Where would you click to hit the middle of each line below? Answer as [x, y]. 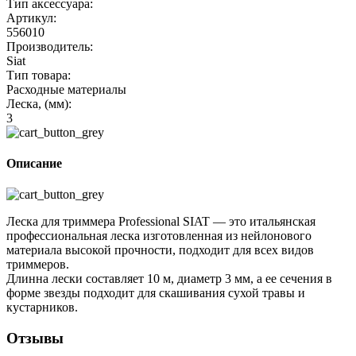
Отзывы [35, 339]
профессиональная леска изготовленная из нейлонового [159, 236]
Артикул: [31, 17]
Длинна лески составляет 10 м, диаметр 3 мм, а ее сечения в [169, 279]
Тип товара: [39, 75]
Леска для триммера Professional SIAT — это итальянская [161, 222]
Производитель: [50, 46]
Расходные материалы [66, 89]
